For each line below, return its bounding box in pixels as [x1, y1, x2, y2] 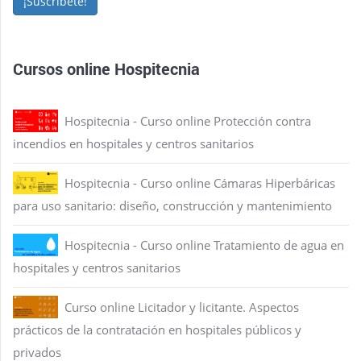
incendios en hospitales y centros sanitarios [13, 135, 254, 151]
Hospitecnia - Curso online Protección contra [64, 113, 311, 129]
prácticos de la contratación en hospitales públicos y [13, 322, 301, 338]
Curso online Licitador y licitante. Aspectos [64, 299, 299, 315]
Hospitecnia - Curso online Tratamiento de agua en [64, 237, 344, 253]
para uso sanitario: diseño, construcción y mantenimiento [13, 197, 332, 214]
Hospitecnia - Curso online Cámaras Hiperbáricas [64, 175, 335, 191]
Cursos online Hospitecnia [13, 58, 200, 79]
